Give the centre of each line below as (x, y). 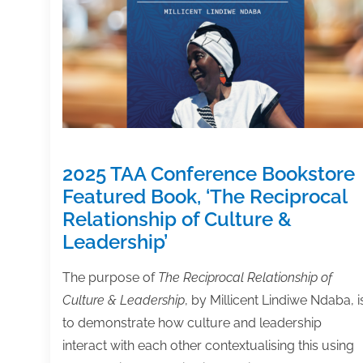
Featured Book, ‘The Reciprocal (205, 196)
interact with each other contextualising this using (208, 345)
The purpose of (110, 277)
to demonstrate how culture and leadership (192, 322)
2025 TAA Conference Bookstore (209, 173)
